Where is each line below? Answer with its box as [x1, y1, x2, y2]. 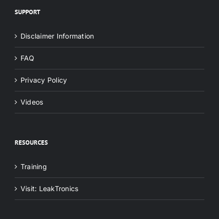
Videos [21, 98, 44, 107]
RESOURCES [15, 138, 48, 147]
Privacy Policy [21, 76, 67, 85]
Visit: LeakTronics [21, 184, 79, 193]
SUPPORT [15, 8, 40, 17]
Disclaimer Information [21, 32, 94, 41]
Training [21, 162, 47, 171]
